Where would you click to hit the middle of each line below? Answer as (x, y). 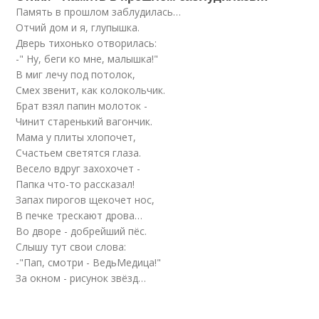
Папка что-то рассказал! (75, 184)
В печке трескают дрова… (79, 215)
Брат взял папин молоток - (82, 106)
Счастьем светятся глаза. (79, 153)
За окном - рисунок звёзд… (81, 278)
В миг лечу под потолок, (76, 74)
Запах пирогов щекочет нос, (85, 200)
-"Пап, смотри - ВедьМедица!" (89, 262)
